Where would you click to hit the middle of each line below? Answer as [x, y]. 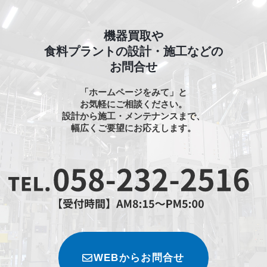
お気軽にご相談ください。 [133, 104]
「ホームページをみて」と [133, 92]
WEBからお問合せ [139, 258]
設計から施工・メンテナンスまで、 [133, 116]
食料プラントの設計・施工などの [133, 52]
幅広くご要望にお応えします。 [133, 128]
